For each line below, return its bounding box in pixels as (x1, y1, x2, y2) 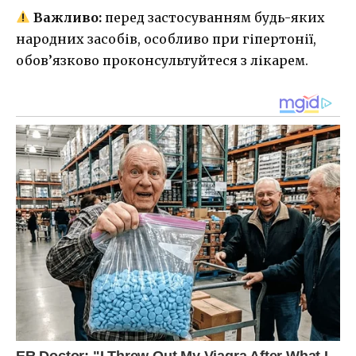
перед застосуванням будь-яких (102, 9, 326, 25)
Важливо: (33, 9, 103, 25)
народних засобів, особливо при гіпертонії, (16, 30, 316, 47)
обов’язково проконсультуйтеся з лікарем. (16, 52, 308, 68)
